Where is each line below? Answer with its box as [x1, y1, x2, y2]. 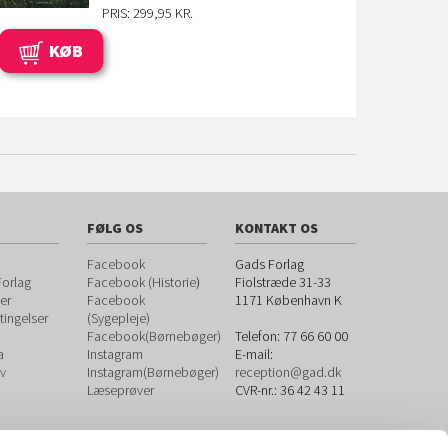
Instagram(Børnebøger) [86, 363, 219, 381]
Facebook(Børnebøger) [86, 327, 221, 345]
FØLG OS [86, 219, 143, 237]
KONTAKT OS [235, 219, 319, 237]
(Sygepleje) [86, 309, 150, 327]
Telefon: [235, 327, 284, 345]
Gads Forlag [235, 255, 305, 273]
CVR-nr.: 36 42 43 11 [235, 381, 346, 399]
